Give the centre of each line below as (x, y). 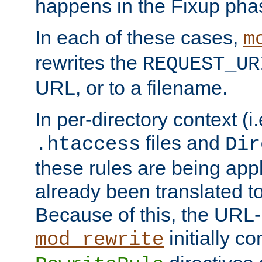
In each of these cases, (139, 37)
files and (183, 142)
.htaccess (88, 144)
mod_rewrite (99, 239)
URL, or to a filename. (131, 87)
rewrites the (89, 62)
